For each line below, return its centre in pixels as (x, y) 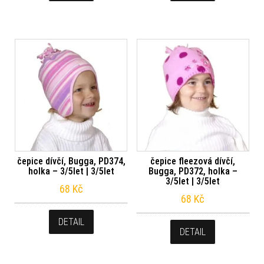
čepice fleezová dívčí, (193, 161)
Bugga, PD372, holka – (193, 171)
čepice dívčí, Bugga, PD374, (71, 161)
